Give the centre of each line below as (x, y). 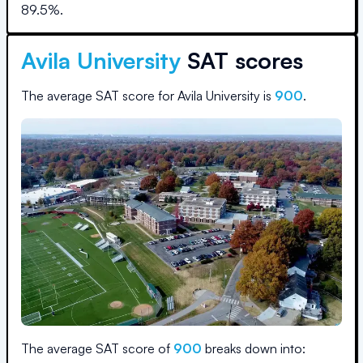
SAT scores (242, 60)
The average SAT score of (97, 348)
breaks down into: (254, 348)
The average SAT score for (99, 96)
